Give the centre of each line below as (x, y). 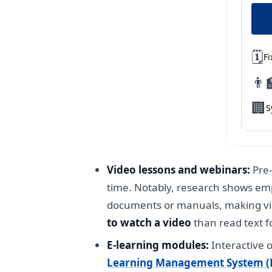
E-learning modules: (158, 245)
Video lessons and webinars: (178, 169)
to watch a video (149, 222)
